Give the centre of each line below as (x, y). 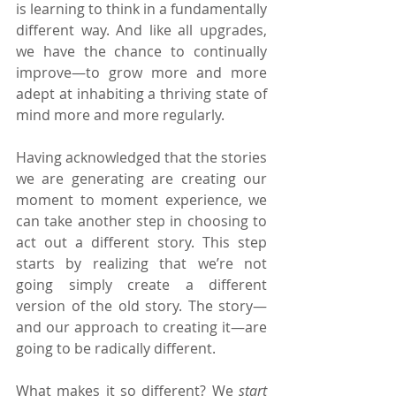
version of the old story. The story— (141, 305)
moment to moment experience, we (141, 199)
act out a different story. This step (141, 242)
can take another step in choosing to (141, 221)
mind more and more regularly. (120, 114)
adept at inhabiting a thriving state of (141, 93)
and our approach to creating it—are (141, 327)
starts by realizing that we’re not (141, 263)
